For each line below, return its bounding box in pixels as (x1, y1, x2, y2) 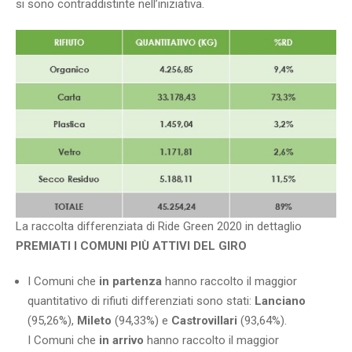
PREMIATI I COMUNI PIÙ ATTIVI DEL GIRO (16, 239, 247, 254)
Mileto (77, 313, 112, 328)
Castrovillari (171, 313, 237, 328)
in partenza (99, 274, 162, 289)
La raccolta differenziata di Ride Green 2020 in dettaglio (16, 219, 302, 234)
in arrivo (99, 333, 144, 348)
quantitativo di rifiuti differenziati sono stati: (27, 294, 255, 309)
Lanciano (255, 294, 306, 309)
